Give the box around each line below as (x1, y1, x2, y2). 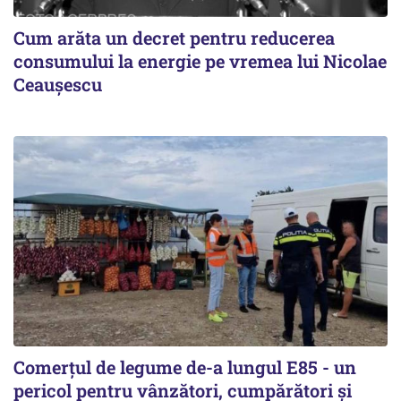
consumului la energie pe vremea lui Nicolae (13, 49, 387, 73)
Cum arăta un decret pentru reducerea (13, 26, 335, 50)
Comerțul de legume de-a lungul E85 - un (13, 355, 356, 380)
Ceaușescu (13, 73, 102, 97)
